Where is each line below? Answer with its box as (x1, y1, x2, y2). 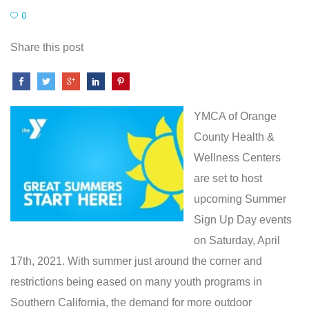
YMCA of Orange (194, 110, 277, 122)
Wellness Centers (194, 152, 281, 163)
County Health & (194, 131, 275, 143)
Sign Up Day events (194, 214, 292, 226)
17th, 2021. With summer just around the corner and (10, 255, 262, 267)
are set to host (194, 172, 262, 184)
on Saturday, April (194, 235, 280, 246)
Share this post (10, 41, 83, 53)
